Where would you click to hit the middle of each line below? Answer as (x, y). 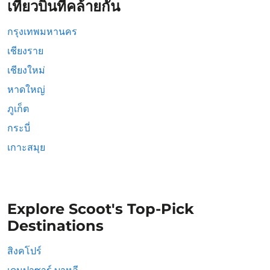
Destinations (55, 226)
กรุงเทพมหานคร (42, 32)
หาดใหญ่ (26, 89)
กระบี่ (19, 128)
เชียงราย (25, 51)
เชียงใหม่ (26, 70)
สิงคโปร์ (24, 251)
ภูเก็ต (18, 109)
